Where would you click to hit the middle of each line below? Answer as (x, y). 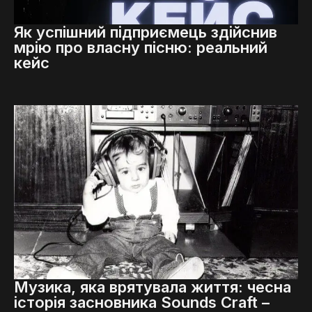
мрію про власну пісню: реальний (141, 47)
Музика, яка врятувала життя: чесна (153, 287)
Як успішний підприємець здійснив (146, 32)
